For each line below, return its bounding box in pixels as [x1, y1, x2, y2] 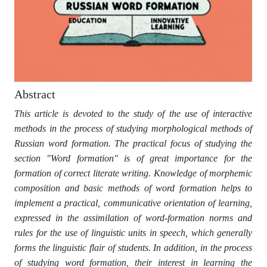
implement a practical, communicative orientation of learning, [14, 198, 253, 209]
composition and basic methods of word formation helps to [14, 183, 253, 194]
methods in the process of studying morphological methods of [14, 123, 253, 134]
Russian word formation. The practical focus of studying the [14, 138, 253, 149]
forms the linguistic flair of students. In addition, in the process [14, 243, 253, 253]
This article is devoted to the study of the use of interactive [14, 108, 253, 119]
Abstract [14, 88, 55, 101]
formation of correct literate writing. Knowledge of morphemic [14, 168, 253, 179]
